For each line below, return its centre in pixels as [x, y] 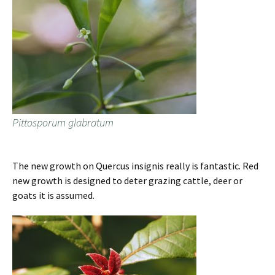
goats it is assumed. [53, 196]
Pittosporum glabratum [63, 123]
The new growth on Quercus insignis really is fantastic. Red [135, 166]
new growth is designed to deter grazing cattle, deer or [127, 181]
